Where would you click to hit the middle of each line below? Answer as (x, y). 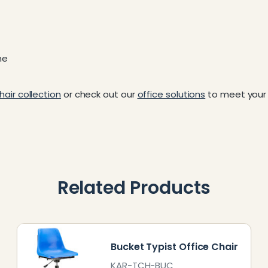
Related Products (134, 188)
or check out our (99, 94)
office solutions (171, 94)
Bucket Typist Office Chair (174, 246)
